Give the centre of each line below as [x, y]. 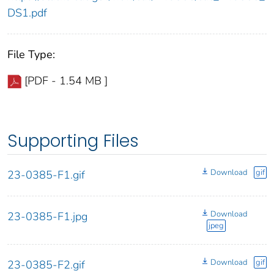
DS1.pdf [27, 13]
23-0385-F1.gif [46, 175]
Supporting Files [73, 141]
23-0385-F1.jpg [47, 217]
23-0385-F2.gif [46, 265]
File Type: [31, 55]
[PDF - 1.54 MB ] [66, 81]
